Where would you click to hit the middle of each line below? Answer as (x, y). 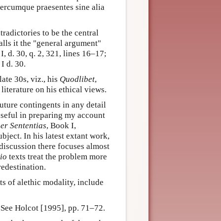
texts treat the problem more (57, 157)
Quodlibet (77, 79)
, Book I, (61, 126)
